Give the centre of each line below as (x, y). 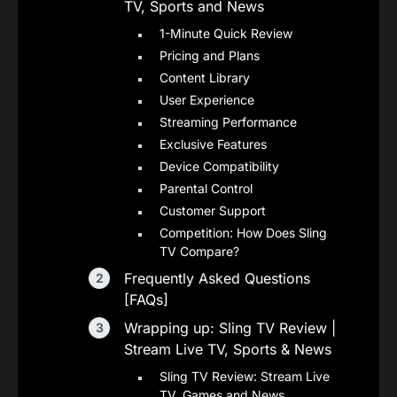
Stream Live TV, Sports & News (228, 349)
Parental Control (206, 188)
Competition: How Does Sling (243, 233)
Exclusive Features (213, 144)
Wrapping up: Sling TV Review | (230, 328)
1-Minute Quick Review (226, 33)
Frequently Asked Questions (217, 278)
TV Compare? (199, 251)
